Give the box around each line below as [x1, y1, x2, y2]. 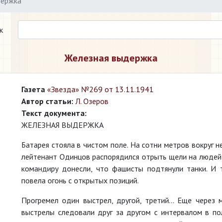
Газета [21, 84, 45, 94]
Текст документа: [21, 108, 87, 118]
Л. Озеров [75, 96, 109, 106]
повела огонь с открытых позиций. [21, 175, 139, 185]
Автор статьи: [21, 96, 73, 106]
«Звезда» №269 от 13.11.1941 [47, 84, 154, 94]
